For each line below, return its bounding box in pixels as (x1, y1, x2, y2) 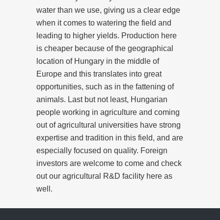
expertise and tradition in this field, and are (36, 133, 183, 142)
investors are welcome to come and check (36, 159, 182, 167)
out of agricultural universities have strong (36, 120, 181, 129)
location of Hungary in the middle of (36, 56, 159, 65)
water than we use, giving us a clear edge (36, 5, 180, 14)
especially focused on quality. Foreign (36, 146, 167, 155)
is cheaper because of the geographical (36, 44, 173, 53)
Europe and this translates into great (36, 69, 162, 78)
